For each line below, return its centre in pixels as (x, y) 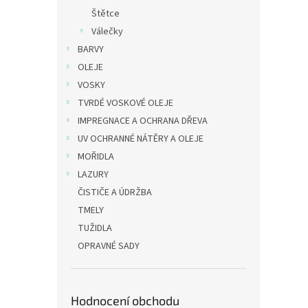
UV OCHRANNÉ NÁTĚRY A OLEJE (141, 139)
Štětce (106, 14)
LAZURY (93, 175)
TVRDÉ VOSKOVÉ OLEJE (125, 103)
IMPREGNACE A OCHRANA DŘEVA (143, 121)
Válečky (107, 32)
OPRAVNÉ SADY (109, 246)
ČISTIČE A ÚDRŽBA (115, 192)
